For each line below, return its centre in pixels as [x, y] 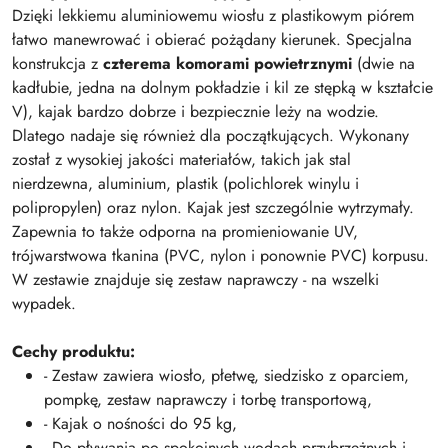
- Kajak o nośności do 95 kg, [140, 423]
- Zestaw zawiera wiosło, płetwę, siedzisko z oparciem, [226, 375]
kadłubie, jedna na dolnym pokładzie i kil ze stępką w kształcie [222, 87]
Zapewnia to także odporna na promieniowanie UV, [185, 231]
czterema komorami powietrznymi [227, 63]
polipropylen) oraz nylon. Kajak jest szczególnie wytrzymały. [213, 207]
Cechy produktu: [73, 351]
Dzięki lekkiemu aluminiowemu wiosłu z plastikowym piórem [213, 15]
